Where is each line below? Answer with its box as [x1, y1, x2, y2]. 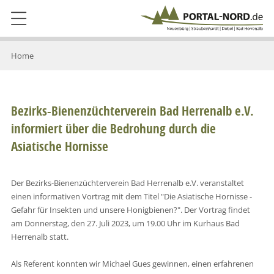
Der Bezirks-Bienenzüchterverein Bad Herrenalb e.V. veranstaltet [10, 177, 244, 188]
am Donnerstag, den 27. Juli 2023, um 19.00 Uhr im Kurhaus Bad [10, 217, 240, 229]
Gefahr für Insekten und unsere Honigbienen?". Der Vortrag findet [10, 204, 250, 215]
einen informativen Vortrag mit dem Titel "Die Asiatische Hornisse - [10, 190, 252, 202]
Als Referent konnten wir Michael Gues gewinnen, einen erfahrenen [10, 257, 254, 269]
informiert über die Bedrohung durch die [10, 120, 216, 138]
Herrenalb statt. [10, 231, 68, 242]
